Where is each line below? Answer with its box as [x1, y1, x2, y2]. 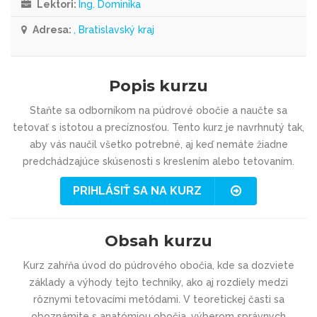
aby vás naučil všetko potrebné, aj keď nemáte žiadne [29, 139, 288, 150]
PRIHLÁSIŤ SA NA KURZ [73, 184, 202, 197]
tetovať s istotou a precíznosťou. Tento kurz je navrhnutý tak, [13, 122, 304, 133]
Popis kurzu [109, 76, 208, 96]
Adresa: [30, 24, 74, 35]
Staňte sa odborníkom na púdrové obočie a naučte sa [30, 105, 287, 116]
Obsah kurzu [105, 231, 212, 250]
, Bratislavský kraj [74, 24, 154, 35]
